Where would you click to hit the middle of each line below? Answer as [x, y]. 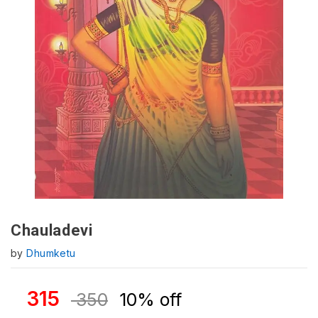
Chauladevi [52, 230]
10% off [150, 300]
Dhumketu [51, 253]
